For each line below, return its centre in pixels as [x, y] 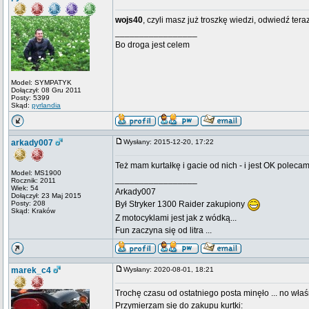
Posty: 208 [28, 203]
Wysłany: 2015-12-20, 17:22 [172, 142]
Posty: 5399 [30, 98]
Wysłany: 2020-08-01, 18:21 [172, 269]
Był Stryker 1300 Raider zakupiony [181, 204]
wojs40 [129, 20]
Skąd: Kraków [33, 211]
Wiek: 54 [25, 188]
